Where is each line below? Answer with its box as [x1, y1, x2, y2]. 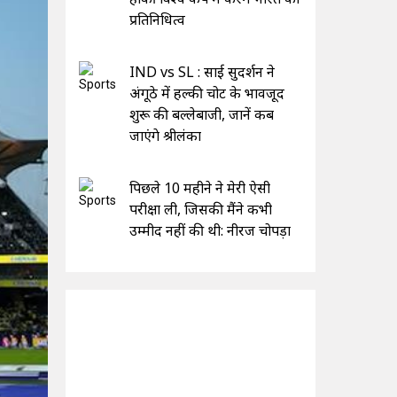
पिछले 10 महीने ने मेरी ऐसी [128, 177, 270, 198]
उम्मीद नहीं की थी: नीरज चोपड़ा [128, 220, 291, 240]
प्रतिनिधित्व [128, 9, 185, 29]
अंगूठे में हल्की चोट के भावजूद [128, 82, 284, 103]
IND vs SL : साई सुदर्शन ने [128, 61, 275, 82]
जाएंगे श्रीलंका [128, 125, 201, 145]
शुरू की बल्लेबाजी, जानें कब [128, 104, 274, 124]
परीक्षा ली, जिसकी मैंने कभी [128, 198, 272, 219]
